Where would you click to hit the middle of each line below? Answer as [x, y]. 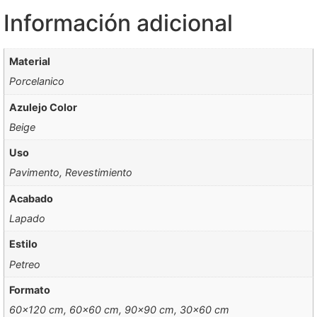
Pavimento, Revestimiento [71, 173]
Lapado [28, 219]
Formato [30, 289]
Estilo [24, 244]
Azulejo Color [44, 107]
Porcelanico [37, 81]
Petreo [25, 264]
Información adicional [118, 23]
